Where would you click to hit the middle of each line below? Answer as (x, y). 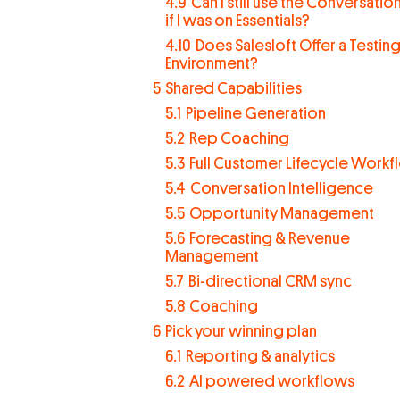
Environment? (211, 63)
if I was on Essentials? (237, 21)
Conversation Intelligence (281, 188)
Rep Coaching (239, 138)
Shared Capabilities (233, 88)
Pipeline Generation (255, 113)
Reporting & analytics (260, 356)
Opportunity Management (281, 213)
